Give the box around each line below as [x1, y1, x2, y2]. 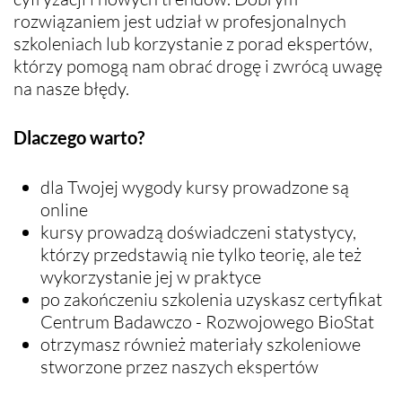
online [40, 197, 88, 221]
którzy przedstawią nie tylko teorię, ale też [40, 242, 362, 266]
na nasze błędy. [13, 76, 129, 100]
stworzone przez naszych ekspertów [40, 354, 319, 378]
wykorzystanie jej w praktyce [40, 265, 261, 288]
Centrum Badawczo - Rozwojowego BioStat [40, 310, 374, 333]
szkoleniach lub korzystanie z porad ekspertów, [13, 31, 372, 55]
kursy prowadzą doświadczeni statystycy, [40, 220, 356, 243]
